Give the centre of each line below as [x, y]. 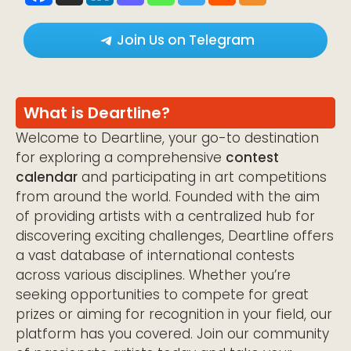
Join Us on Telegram [185, 40]
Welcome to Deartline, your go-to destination [167, 138]
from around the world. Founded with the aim [168, 196]
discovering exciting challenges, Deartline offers [175, 235]
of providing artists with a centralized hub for [165, 216]
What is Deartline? [97, 112]
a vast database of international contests [155, 255]
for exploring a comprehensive [121, 157]
